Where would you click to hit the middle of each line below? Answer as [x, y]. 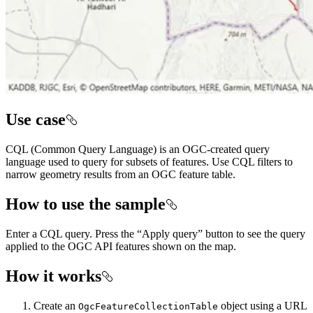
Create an [56, 305]
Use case [36, 120]
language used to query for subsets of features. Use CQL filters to [149, 161]
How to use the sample [86, 204]
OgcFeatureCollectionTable [148, 306]
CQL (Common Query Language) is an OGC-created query [138, 149]
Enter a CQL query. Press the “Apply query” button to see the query [155, 233]
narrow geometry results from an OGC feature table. [121, 174]
